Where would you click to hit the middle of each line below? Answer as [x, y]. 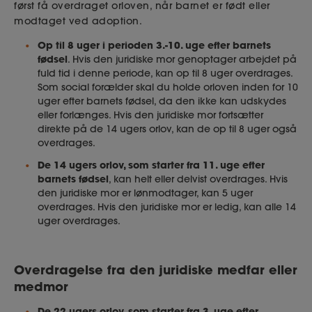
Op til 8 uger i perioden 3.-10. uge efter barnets [154, 45]
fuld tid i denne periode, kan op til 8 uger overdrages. [165, 73]
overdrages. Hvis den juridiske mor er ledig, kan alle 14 [167, 207]
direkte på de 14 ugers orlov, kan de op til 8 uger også [167, 129]
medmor [41, 287]
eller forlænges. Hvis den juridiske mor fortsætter [150, 115]
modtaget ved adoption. [78, 21]
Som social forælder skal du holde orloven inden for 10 [168, 87]
